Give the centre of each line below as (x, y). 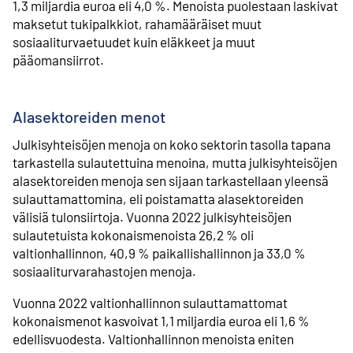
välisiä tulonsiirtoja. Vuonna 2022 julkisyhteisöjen (152, 217)
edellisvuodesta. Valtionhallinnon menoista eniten (153, 339)
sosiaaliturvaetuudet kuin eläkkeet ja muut (134, 42)
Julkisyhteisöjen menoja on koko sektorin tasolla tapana (172, 145)
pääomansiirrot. (58, 60)
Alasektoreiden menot (89, 117)
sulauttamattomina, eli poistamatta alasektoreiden (158, 199)
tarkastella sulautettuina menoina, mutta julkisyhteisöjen (175, 163)
